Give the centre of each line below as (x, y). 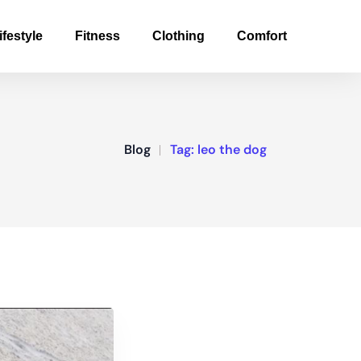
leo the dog (232, 149)
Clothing (178, 36)
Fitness (98, 36)
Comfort (262, 36)
